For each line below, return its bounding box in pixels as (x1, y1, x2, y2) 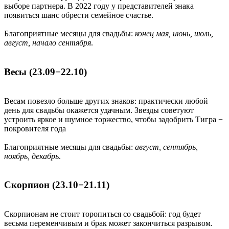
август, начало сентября (4, 38, 91, 48)
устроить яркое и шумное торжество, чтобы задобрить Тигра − (4, 114, 223, 124)
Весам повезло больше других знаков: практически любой (4, 96, 208, 105)
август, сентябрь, (135, 142, 198, 151)
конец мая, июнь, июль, (135, 29, 213, 38)
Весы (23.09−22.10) (4, 66, 87, 77)
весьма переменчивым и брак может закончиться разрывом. (4, 219, 213, 227)
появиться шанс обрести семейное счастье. (4, 11, 153, 20)
